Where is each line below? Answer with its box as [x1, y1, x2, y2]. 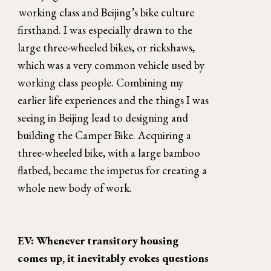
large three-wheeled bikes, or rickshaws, [18, 40, 195, 56]
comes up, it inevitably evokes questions [18, 250, 209, 266]
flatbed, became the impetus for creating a [18, 163, 207, 178]
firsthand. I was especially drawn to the [18, 22, 193, 38]
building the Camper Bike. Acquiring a [18, 128, 192, 143]
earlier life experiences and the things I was [18, 93, 209, 108]
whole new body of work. [18, 180, 135, 196]
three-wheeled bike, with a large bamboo [18, 145, 201, 161]
